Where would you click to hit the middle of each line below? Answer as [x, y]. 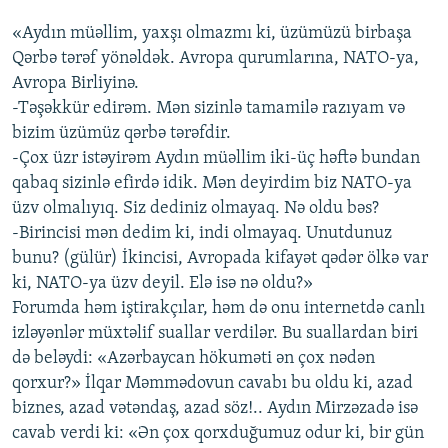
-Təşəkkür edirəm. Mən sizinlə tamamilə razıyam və [208, 109]
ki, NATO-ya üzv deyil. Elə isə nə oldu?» [162, 284]
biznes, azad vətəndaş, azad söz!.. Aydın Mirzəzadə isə [215, 409]
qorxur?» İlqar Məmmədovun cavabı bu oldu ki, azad [212, 384]
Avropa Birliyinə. [75, 84]
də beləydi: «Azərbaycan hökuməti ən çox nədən [193, 359]
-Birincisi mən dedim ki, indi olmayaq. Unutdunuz [202, 234]
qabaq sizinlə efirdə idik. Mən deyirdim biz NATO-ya [212, 184]
